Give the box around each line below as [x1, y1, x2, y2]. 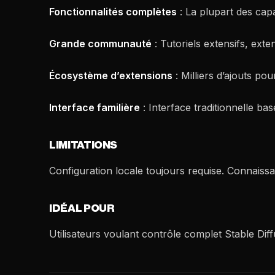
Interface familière [49, 101, 140, 114]
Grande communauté [49, 37, 152, 50]
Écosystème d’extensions [49, 69, 172, 82]
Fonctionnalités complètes [49, 6, 177, 18]
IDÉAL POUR [49, 203, 115, 214]
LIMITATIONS [49, 140, 118, 150]
